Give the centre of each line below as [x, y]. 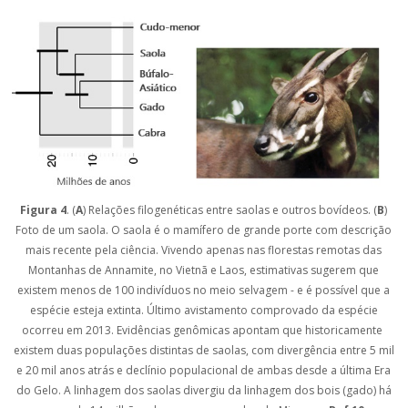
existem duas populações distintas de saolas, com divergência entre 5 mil [204, 350]
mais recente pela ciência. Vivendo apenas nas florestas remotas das [204, 250]
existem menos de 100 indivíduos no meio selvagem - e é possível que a [204, 290]
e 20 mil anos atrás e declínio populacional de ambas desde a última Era [204, 370]
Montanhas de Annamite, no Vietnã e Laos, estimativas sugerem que [204, 270]
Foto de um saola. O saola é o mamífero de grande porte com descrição [204, 229]
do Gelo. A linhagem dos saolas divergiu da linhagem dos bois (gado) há [204, 390]
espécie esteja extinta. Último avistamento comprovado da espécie [204, 310]
